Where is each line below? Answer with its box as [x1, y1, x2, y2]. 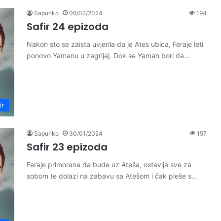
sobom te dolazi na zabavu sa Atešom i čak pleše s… [27, 172, 197, 180]
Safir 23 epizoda [27, 140, 108, 154]
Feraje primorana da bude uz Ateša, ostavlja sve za [27, 160, 191, 169]
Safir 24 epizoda [27, 20, 109, 34]
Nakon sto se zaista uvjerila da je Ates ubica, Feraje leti [27, 40, 203, 48]
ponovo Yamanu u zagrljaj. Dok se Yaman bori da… [27, 51, 190, 60]
